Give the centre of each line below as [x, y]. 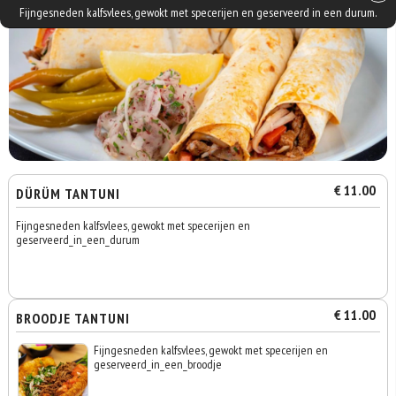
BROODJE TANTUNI [73, 318]
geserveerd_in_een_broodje [158, 364]
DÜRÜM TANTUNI [69, 194]
